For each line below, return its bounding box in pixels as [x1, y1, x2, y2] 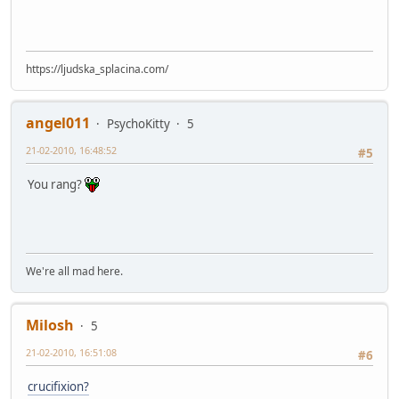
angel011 [26, 113, 90, 134]
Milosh [26, 315, 74, 336]
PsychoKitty [107, 116, 170, 133]
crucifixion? [28, 378, 89, 395]
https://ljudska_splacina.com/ [26, 61, 168, 77]
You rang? [28, 175, 85, 192]
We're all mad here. [26, 264, 123, 280]
